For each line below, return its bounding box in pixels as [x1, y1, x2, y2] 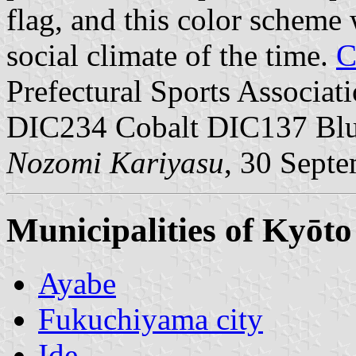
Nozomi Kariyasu [6, 145, 224, 180]
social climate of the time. [6, 38, 336, 73]
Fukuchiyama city [38, 302, 263, 337]
